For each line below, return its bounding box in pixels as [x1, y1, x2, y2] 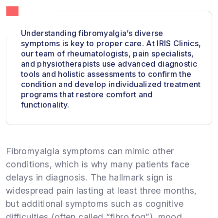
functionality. [21, 99, 70, 109]
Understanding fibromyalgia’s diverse [21, 28, 163, 38]
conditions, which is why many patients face [6, 159, 190, 169]
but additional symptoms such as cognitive [6, 198, 184, 209]
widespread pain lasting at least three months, [6, 185, 197, 196]
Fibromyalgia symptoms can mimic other [6, 145, 174, 156]
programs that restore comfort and [21, 89, 153, 99]
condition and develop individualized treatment [21, 79, 201, 89]
